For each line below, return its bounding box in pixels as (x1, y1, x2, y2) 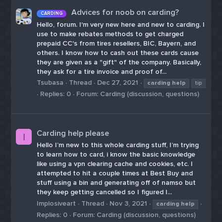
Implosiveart (37, 199, 76, 208)
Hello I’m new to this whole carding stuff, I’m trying (37, 141, 199, 150)
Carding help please (37, 128, 110, 138)
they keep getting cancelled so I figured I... (37, 188, 172, 197)
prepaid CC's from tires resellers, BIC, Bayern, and (37, 39, 196, 48)
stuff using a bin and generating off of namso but (37, 178, 196, 187)
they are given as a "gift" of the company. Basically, (37, 57, 202, 66)
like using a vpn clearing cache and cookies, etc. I (37, 160, 193, 168)
